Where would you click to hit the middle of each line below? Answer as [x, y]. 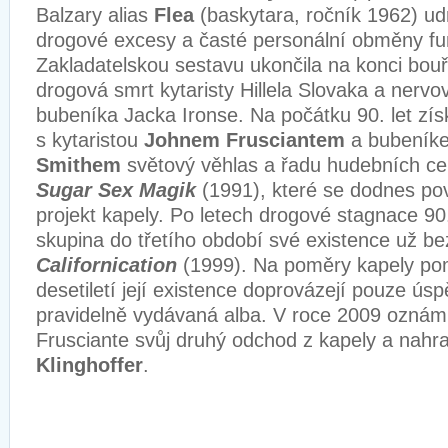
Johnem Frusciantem [244, 140]
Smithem [78, 165]
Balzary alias [95, 15]
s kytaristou [90, 140]
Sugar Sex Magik [116, 190]
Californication [106, 265]
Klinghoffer [89, 365]
